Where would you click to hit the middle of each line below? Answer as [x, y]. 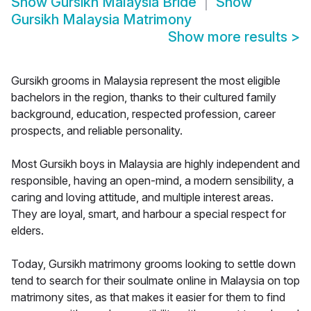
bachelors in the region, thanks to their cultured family [144, 98]
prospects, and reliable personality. [97, 131]
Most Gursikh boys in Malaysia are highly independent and [155, 164]
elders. [27, 231]
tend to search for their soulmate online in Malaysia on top [155, 281]
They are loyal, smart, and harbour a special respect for [149, 214]
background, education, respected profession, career [143, 114]
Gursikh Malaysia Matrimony [101, 20]
